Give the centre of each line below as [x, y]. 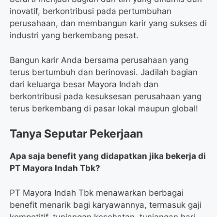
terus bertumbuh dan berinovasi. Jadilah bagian [104, 72]
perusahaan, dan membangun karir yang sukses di [108, 23]
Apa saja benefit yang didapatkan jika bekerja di [108, 156]
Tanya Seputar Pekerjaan [76, 134]
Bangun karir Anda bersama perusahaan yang [99, 60]
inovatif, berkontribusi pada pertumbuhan [91, 11]
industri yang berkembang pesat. [74, 36]
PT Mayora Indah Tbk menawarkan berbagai [97, 193]
